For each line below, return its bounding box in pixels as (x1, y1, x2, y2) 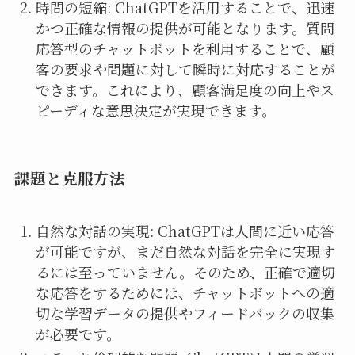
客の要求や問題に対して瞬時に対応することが (35, 59, 335, 80)
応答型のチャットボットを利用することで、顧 (35, 38, 334, 59)
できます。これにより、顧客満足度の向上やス (35, 79, 334, 101)
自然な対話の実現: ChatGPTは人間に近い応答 (35, 219, 334, 241)
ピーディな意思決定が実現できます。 (35, 100, 276, 121)
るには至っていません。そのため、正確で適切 (35, 261, 335, 282)
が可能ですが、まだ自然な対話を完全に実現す (35, 240, 335, 261)
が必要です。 (35, 323, 120, 344)
